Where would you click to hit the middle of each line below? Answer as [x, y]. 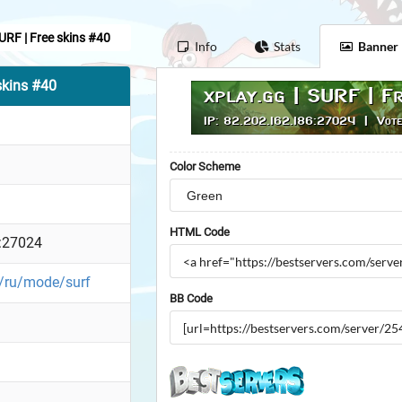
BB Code [192, 299]
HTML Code [200, 232]
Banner [378, 47]
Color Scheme [205, 167]
